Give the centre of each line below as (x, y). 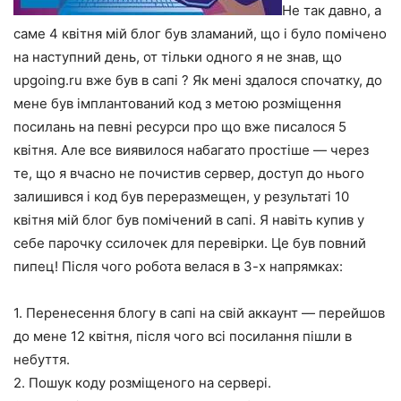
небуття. (42, 359)
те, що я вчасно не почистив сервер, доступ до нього (189, 173)
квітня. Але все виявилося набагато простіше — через (191, 149)
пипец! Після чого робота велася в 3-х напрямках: (178, 266)
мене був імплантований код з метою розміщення (177, 103)
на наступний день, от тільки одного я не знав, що (178, 56)
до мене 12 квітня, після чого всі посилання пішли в (183, 336)
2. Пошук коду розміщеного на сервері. (142, 382)
